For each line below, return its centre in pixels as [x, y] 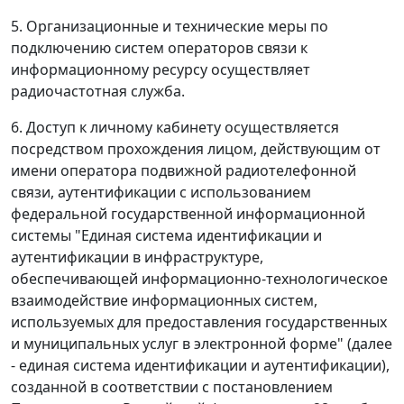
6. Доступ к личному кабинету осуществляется [175, 128]
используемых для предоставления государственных [199, 322]
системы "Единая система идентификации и [166, 236]
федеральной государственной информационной [188, 214]
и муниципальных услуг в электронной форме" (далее [202, 344]
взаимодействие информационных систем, [164, 301]
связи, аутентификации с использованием [161, 193]
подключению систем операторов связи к [159, 48]
